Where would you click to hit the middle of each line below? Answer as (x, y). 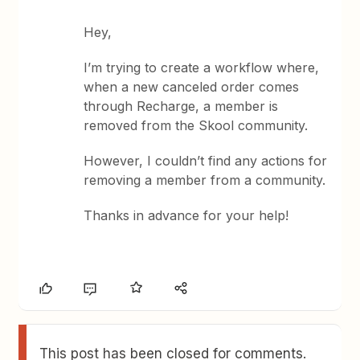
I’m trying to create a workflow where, (202, 67)
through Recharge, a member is (181, 106)
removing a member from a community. (205, 180)
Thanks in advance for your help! (186, 215)
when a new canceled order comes (192, 87)
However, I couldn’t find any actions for (206, 161)
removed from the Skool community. (196, 125)
